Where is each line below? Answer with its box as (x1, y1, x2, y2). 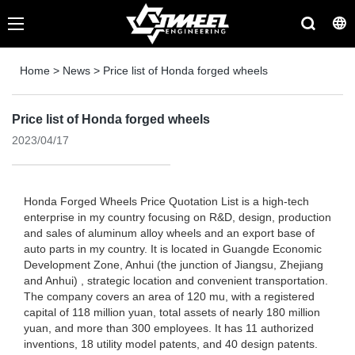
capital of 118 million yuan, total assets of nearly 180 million (24, 306, 320, 319)
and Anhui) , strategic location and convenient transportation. (24, 274, 328, 287)
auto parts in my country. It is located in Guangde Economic (24, 242, 322, 255)
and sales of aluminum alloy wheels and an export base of (24, 227, 315, 239)
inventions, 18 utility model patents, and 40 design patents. (24, 338, 318, 350)
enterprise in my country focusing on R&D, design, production (24, 211, 331, 223)
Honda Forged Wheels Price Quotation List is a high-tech (24, 195, 309, 208)
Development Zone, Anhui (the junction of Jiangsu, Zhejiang (24, 258, 323, 271)
